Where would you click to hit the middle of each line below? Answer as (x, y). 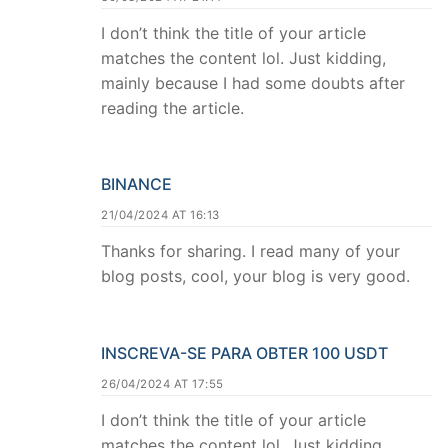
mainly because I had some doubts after (253, 82)
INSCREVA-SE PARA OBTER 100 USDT (244, 353)
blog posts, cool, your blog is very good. (255, 276)
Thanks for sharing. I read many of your (250, 251)
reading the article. (172, 107)
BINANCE (136, 184)
